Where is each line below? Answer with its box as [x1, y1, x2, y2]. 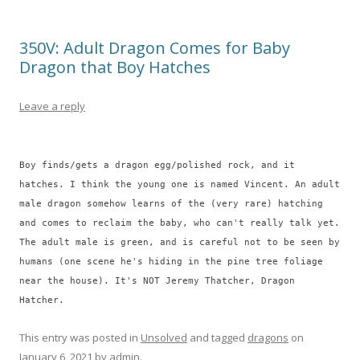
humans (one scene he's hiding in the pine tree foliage [19, 256, 323, 268]
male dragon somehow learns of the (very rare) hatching [19, 198, 323, 210]
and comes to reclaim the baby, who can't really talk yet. [19, 217, 340, 229]
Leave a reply [19, 99, 85, 114]
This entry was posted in [19, 330, 141, 346]
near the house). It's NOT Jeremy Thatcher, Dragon [19, 275, 295, 287]
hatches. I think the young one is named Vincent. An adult [19, 178, 340, 190]
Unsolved [141, 330, 187, 346]
